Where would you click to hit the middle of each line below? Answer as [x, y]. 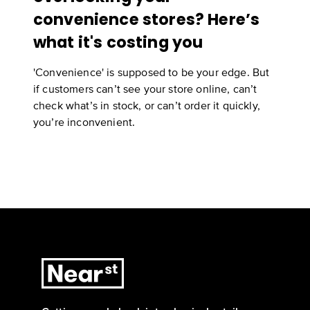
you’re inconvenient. [84, 122]
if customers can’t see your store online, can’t [145, 89]
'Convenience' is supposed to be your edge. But [152, 72]
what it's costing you [118, 43]
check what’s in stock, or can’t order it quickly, [147, 106]
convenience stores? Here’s [147, 20]
